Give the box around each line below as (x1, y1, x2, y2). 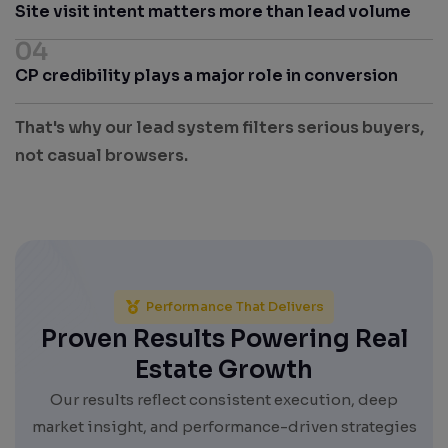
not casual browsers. (15, 145, 188, 167)
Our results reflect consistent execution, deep (50, 390, 398, 410)
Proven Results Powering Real (40, 324, 408, 355)
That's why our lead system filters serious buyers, (15, 117, 424, 139)
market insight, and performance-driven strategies (31, 417, 417, 437)
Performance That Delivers (146, 298, 325, 316)
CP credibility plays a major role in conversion (15, 65, 398, 87)
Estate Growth (135, 355, 313, 386)
